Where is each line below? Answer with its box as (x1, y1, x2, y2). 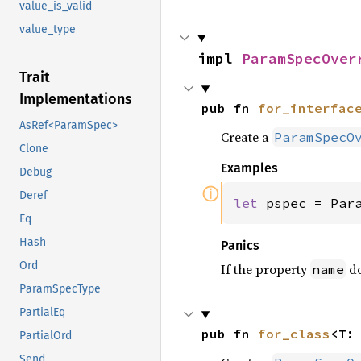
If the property (220, 260, 310, 278)
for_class (257, 326, 330, 342)
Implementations (19, 90, 132, 109)
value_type (19, 23, 76, 37)
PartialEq (19, 305, 65, 320)
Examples (220, 160, 278, 176)
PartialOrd (19, 329, 72, 343)
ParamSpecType (19, 282, 101, 297)
